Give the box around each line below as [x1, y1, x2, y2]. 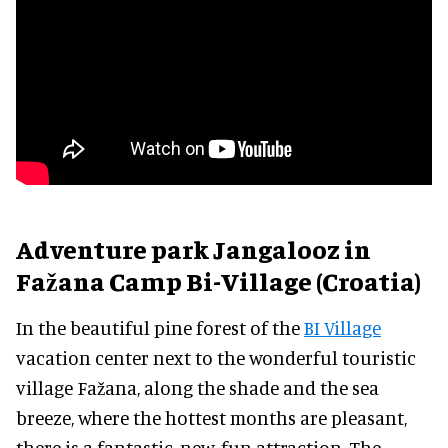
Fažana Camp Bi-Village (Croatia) [16, 263, 421, 297]
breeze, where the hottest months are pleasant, [16, 405, 407, 429]
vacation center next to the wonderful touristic [16, 345, 416, 369]
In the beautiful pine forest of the [16, 315, 304, 339]
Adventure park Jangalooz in [16, 231, 371, 265]
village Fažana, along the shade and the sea [16, 375, 379, 399]
